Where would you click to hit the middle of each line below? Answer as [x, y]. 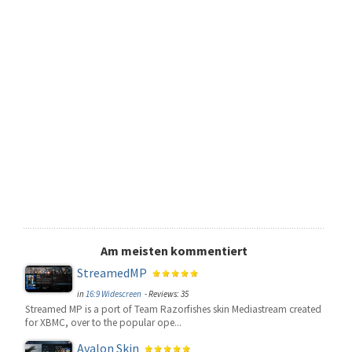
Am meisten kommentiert [174, 251]
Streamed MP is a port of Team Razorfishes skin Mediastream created [173, 309]
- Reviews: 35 [166, 294]
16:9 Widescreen [114, 294]
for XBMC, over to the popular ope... [103, 323]
